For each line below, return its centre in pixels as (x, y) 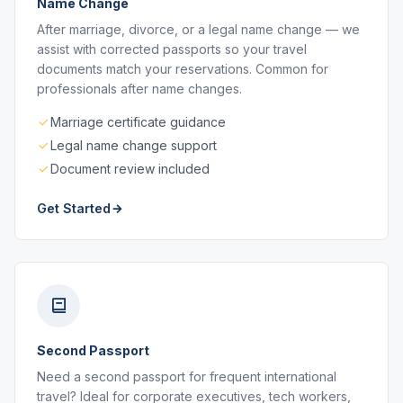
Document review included (130, 169)
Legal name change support (134, 145)
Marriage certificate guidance (138, 122)
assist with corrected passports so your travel (172, 49)
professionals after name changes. (139, 89)
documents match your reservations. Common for (183, 69)
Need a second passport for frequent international (187, 376)
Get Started (74, 208)
